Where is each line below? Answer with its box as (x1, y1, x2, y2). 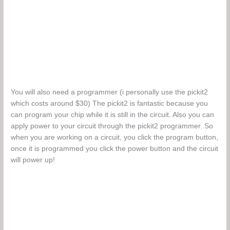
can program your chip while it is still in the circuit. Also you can (11, 110, 215, 119)
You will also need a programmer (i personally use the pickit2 (11, 88, 208, 96)
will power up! (11, 156, 55, 164)
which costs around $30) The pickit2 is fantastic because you (11, 99, 208, 107)
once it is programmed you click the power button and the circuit (11, 144, 219, 152)
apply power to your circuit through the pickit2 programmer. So (11, 122, 214, 130)
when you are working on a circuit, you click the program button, (11, 133, 219, 141)
